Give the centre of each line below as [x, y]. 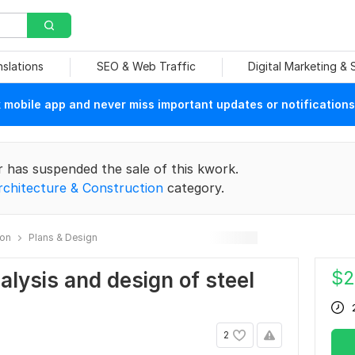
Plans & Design [63, 237]
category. [194, 188]
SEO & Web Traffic [146, 66]
